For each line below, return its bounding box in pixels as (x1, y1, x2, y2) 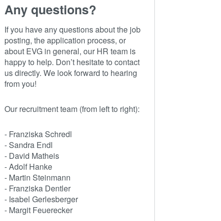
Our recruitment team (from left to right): (4, 103, 140, 115)
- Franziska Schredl (4, 128, 72, 140)
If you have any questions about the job (4, 24, 141, 36)
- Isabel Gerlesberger (4, 193, 78, 205)
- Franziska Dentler (4, 182, 71, 194)
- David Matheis (4, 149, 59, 161)
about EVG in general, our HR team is (4, 45, 136, 57)
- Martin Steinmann (4, 171, 71, 183)
